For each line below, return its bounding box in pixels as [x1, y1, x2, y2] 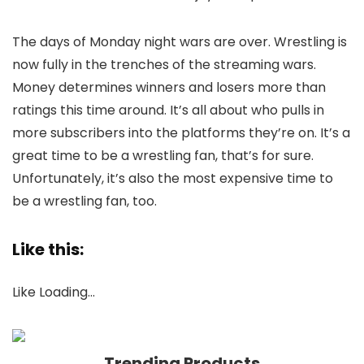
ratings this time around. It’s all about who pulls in [12, 101, 324, 119]
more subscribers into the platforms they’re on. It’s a [12, 123, 350, 142]
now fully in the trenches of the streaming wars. [12, 55, 316, 74]
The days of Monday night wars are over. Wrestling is [12, 32, 347, 51]
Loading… [39, 283, 95, 301]
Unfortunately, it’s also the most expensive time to [12, 169, 333, 188]
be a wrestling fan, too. [12, 192, 157, 210]
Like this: [12, 238, 84, 261]
